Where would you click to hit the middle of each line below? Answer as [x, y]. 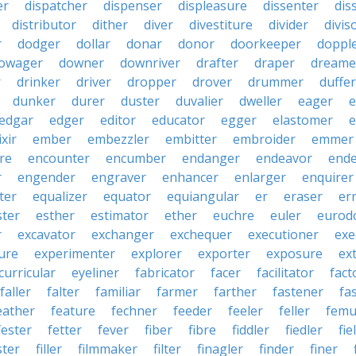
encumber [136, 158]
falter [63, 292]
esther [55, 215]
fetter [65, 330]
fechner [134, 311]
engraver [119, 177]
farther [235, 292]
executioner [283, 234]
